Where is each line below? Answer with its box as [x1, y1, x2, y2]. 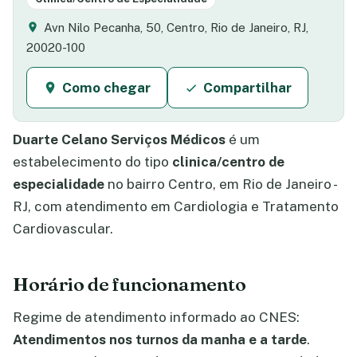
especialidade [13, 176, 104, 192]
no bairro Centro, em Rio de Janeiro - [104, 176, 335, 192]
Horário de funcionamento [13, 272, 246, 296]
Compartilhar [202, 80, 292, 96]
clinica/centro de [172, 154, 284, 170]
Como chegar [61, 80, 151, 96]
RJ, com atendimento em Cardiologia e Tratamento [13, 198, 339, 214]
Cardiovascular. [13, 221, 113, 237]
